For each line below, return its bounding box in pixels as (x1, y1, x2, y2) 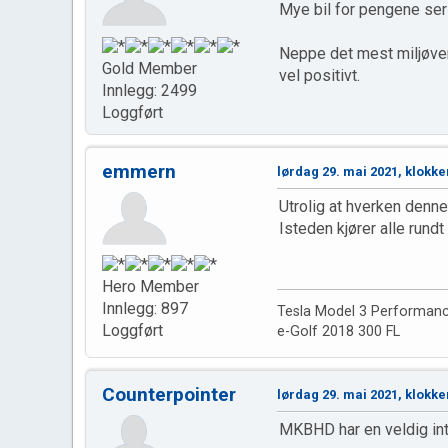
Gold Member (102, 58, 197, 78)
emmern (102, 159, 176, 183)
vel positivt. (279, 66, 360, 86)
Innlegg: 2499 (102, 80, 197, 100)
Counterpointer (102, 382, 236, 406)
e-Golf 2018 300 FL (277, 322, 400, 340)
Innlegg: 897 (102, 298, 188, 318)
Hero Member (102, 276, 199, 296)
